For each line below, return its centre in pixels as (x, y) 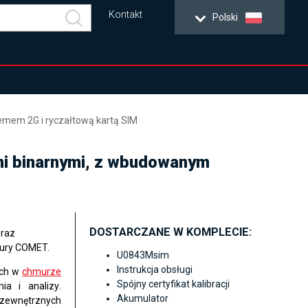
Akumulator (143, 299)
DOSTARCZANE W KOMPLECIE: (171, 232)
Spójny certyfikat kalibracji (174, 284)
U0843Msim (143, 255)
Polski (225, 17)
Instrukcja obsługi (155, 270)
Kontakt (126, 15)
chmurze (42, 272)
